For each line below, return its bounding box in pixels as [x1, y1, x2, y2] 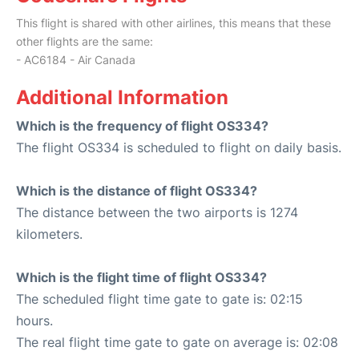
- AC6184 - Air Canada [16, 53, 135, 67]
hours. [16, 313, 53, 329]
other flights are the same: [16, 34, 153, 49]
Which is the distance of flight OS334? [16, 183, 257, 200]
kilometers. [16, 226, 83, 243]
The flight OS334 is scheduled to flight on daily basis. [16, 139, 341, 156]
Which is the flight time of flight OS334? [16, 269, 267, 286]
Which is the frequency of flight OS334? [16, 118, 268, 135]
